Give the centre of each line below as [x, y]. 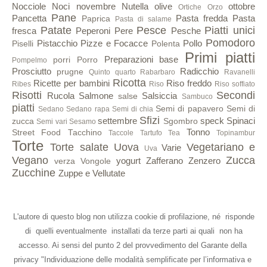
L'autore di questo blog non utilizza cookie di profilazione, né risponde [133, 216]
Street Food [37, 132]
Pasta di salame [143, 19]
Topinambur [236, 133]
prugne [70, 72]
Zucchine [34, 173]
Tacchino [85, 132]
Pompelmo [30, 60]
